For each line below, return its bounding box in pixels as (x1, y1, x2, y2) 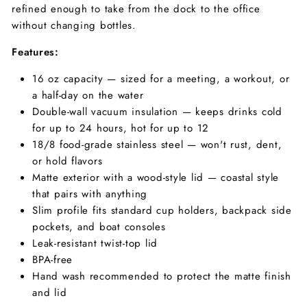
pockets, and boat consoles (32, 219, 166, 235)
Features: (12, 45, 59, 60)
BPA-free (32, 252, 73, 268)
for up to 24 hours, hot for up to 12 (32, 121, 209, 136)
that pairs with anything (32, 186, 147, 202)
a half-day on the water (32, 88, 144, 103)
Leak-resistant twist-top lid (32, 236, 158, 251)
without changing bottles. (12, 18, 136, 34)
